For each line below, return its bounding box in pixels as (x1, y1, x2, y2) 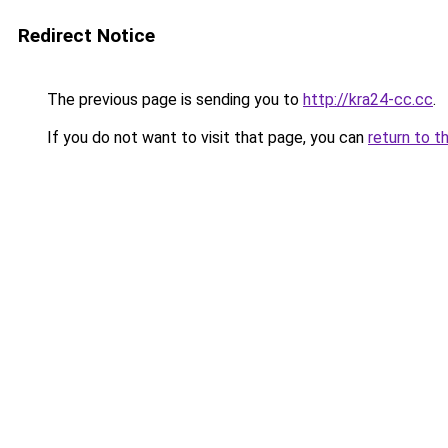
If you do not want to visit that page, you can (43, 128, 368, 147)
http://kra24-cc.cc (303, 90, 433, 109)
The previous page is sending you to (43, 90, 303, 109)
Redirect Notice (18, 24, 155, 47)
